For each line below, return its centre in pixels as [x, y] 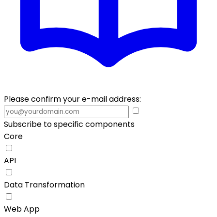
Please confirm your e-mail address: [72, 99]
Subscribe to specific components [69, 124]
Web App [22, 209]
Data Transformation [44, 185]
